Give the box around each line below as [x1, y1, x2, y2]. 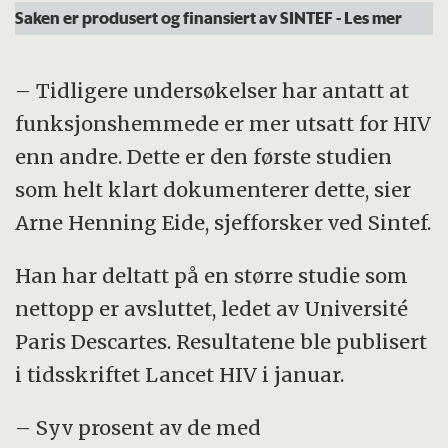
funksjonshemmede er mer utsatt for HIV [15, 111, 432, 137]
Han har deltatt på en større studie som [15, 263, 409, 289]
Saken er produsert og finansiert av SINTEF [15, 5, 337, 28]
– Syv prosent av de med [15, 415, 262, 441]
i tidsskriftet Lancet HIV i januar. [15, 362, 345, 388]
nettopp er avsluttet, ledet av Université [15, 296, 409, 322]
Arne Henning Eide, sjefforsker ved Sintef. [15, 210, 432, 236]
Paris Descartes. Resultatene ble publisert [15, 329, 428, 355]
